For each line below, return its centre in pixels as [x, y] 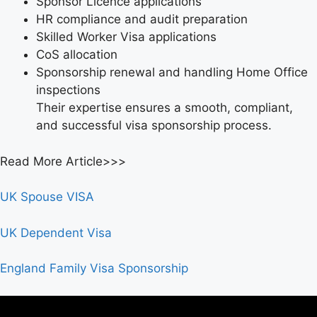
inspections [68, 90]
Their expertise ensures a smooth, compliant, [165, 108]
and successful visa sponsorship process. [154, 126]
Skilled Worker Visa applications [126, 37]
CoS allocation [77, 55]
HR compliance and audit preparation [142, 19]
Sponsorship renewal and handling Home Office [172, 73]
